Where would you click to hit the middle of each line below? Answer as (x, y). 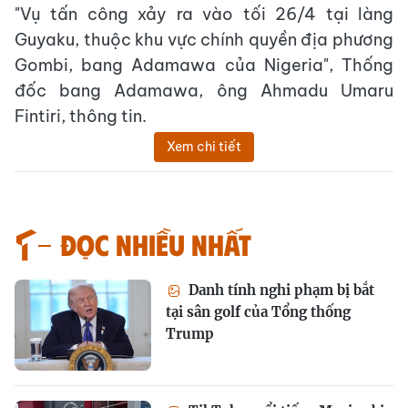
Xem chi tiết (204, 147)
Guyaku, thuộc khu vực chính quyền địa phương (204, 40)
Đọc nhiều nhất (156, 244)
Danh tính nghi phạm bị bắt (280, 291)
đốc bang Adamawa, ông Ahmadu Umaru (204, 91)
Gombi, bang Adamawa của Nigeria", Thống (204, 66)
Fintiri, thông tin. (81, 117)
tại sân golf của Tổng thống (258, 312)
